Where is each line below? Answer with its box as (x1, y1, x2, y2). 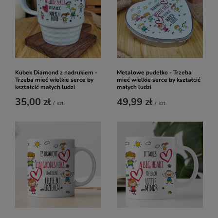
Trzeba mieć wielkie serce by (15, 76, 93, 84)
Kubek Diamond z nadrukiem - (15, 69, 97, 76)
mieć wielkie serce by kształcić (117, 76, 200, 84)
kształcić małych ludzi (15, 83, 75, 91)
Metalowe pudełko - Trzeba (117, 69, 192, 76)
